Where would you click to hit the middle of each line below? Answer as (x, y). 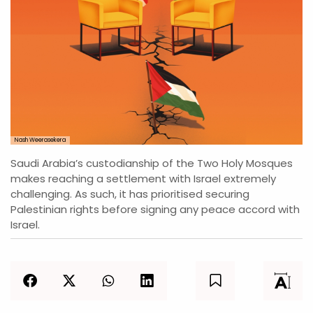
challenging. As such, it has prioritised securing (130, 194)
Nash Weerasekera (40, 140)
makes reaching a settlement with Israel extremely (143, 178)
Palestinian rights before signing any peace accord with (155, 209)
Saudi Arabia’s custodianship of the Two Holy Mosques (152, 163)
